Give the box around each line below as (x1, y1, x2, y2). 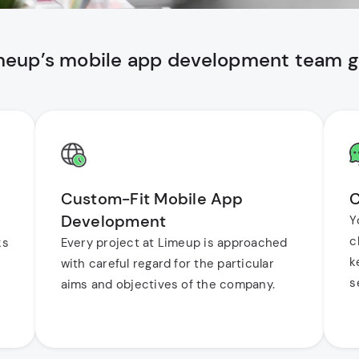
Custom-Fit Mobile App (60, 188, 244, 209)
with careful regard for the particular (60, 256, 274, 272)
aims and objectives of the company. (60, 276, 276, 292)
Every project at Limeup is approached (60, 235, 288, 251)
